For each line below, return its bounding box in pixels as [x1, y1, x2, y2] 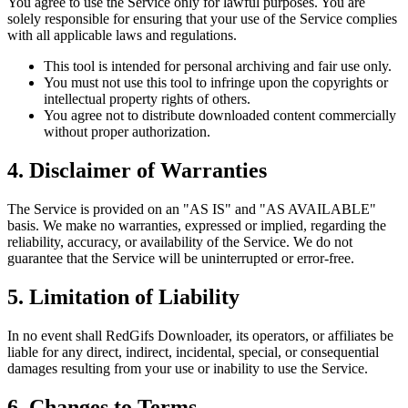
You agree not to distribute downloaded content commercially [44, 107, 396, 124]
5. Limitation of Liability [7, 285, 240, 310]
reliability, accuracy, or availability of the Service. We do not [7, 234, 352, 250]
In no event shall [7, 327, 106, 343]
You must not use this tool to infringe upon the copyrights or [44, 75, 388, 91]
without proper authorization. [44, 124, 210, 140]
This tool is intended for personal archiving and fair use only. [44, 58, 392, 75]
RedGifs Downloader [106, 327, 229, 343]
